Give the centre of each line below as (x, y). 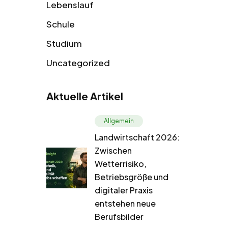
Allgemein (119, 121)
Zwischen (113, 150)
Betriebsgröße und (132, 177)
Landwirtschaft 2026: (137, 137)
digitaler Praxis (124, 190)
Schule (61, 24)
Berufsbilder (119, 216)
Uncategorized (78, 62)
